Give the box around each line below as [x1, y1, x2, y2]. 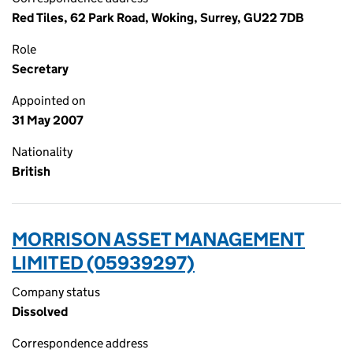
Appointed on [12, 93, 86, 108]
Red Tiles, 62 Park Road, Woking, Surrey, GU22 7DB [12, 10, 304, 25]
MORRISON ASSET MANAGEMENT [12, 228, 305, 251]
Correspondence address [12, 336, 148, 351]
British [12, 164, 50, 179]
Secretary [12, 61, 69, 76]
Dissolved [12, 304, 68, 319]
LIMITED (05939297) [12, 251, 195, 274]
